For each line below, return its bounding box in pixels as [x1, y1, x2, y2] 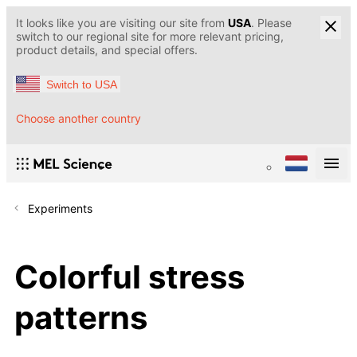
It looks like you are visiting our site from [16, 16, 228, 29]
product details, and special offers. [16, 43, 198, 57]
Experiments [28, 202, 92, 216]
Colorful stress [14, 257, 245, 296]
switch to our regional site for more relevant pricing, [16, 29, 284, 43]
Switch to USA [46, 77, 117, 91]
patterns [14, 297, 147, 337]
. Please [251, 16, 292, 29]
